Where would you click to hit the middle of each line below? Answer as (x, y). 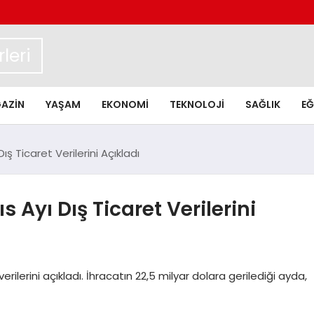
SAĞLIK (263, 104)
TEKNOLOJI (197, 104)
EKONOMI (125, 104)
